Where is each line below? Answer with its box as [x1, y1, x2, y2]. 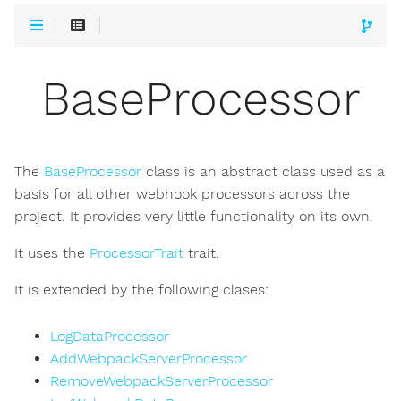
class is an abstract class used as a [141, 163, 385, 181]
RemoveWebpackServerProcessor [50, 372, 273, 390]
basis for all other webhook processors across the [14, 185, 350, 203]
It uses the [14, 244, 90, 262]
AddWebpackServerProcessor [50, 350, 247, 368]
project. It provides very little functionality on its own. [14, 208, 373, 226]
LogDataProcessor [50, 328, 169, 346]
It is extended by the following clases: [14, 281, 269, 299]
